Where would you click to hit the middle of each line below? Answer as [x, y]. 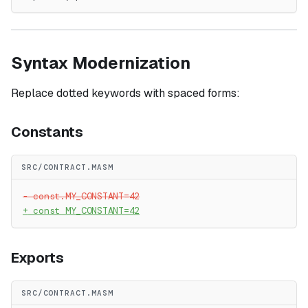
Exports [37, 258]
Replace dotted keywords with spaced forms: [125, 93]
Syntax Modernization [101, 63]
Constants [47, 132]
